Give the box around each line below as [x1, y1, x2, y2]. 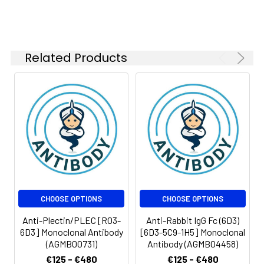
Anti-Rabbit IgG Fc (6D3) [146, 214, 239, 226]
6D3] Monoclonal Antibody [19, 226, 123, 237]
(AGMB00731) [45, 237, 97, 249]
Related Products [25, 49, 127, 66]
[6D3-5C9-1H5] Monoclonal [140, 226, 245, 237]
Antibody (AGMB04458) [147, 237, 238, 249]
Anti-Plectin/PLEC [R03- [22, 214, 121, 226]
